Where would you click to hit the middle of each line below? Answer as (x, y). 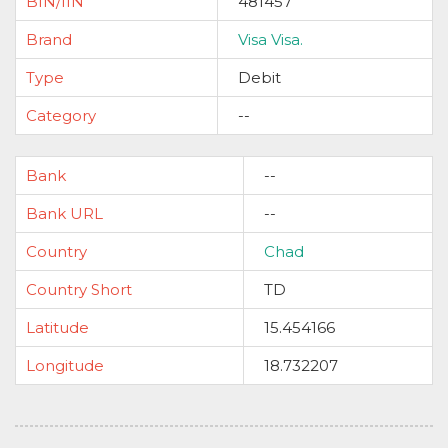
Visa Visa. (270, 39)
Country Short (79, 289)
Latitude (57, 327)
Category (61, 115)
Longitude (65, 365)
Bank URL (64, 213)
